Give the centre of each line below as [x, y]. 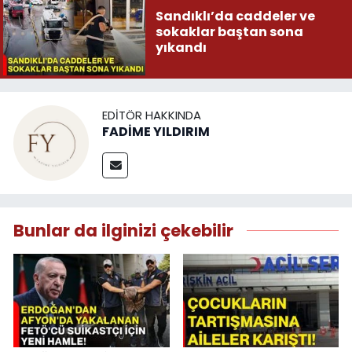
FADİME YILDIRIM [156, 132]
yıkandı [181, 48]
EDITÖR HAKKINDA [152, 115]
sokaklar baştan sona [229, 32]
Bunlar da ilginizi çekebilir [123, 230]
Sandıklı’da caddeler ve [235, 16]
